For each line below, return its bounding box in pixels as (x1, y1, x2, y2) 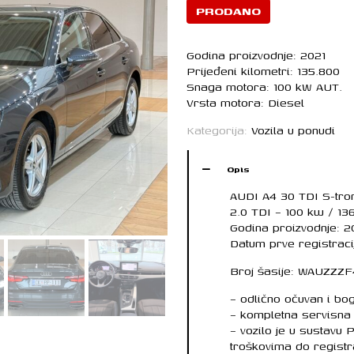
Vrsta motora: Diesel (186, 94, 304, 111)
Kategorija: (186, 122, 251, 138)
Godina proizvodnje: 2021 (186, 47, 326, 63)
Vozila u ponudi (251, 122, 335, 138)
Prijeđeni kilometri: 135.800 (186, 62, 340, 79)
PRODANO (196, 2, 261, 19)
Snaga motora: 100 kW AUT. (186, 78, 342, 95)
